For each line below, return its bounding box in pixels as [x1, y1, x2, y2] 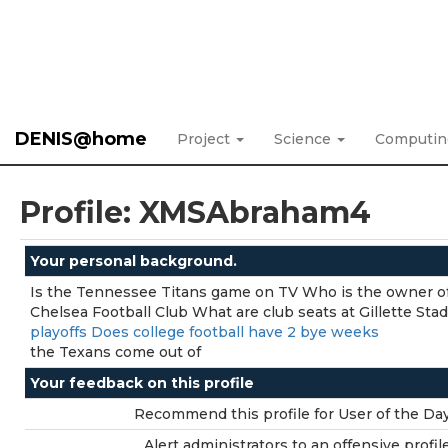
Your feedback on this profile [30, 374, 254, 392]
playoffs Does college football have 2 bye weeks [30, 323, 379, 341]
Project [177, 130, 234, 148]
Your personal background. [30, 252, 237, 270]
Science [274, 130, 335, 148]
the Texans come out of [30, 343, 201, 361]
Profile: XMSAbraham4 [20, 194, 371, 231]
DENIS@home [15, 128, 147, 150]
